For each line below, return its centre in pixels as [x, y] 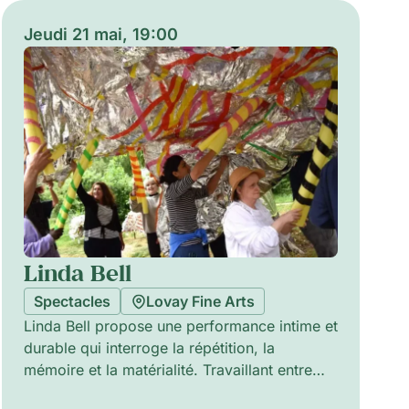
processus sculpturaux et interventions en [167, 392]
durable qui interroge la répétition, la [150, 348]
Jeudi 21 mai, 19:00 [101, 34]
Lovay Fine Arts [201, 302]
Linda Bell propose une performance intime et [181, 326]
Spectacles [73, 302]
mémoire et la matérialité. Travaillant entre [168, 370]
